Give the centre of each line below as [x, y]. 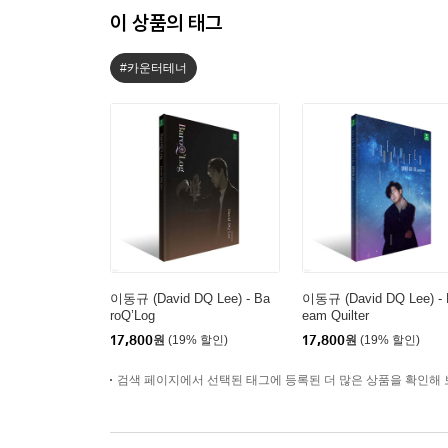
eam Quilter [335, 315]
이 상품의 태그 [166, 22]
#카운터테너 [153, 68]
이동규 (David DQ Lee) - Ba [190, 298]
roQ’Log [132, 315]
